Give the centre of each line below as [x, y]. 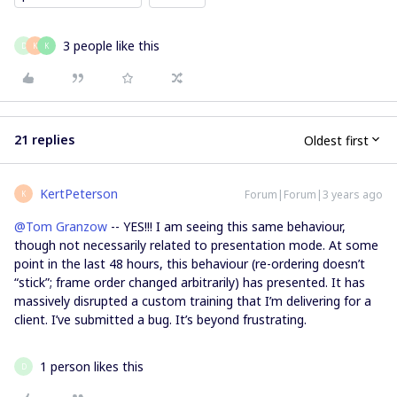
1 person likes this [92, 366]
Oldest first [336, 140]
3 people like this [111, 46]
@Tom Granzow [61, 226]
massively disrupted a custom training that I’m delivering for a [193, 301]
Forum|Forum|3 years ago [314, 195]
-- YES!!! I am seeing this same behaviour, [226, 226]
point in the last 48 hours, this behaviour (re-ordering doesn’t [190, 264]
